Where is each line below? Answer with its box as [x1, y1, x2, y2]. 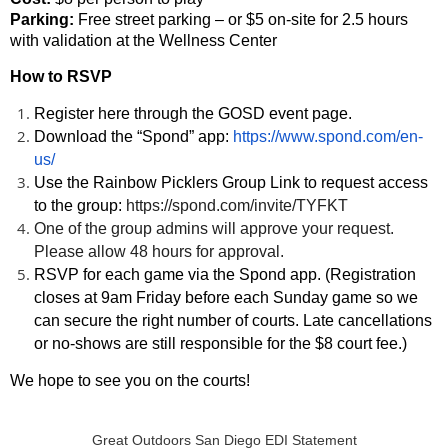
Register [34, 105, 94, 123]
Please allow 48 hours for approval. [34, 243, 284, 261]
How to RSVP [10, 68, 112, 86]
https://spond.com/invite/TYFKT [126, 197, 348, 215]
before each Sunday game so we [185, 289, 418, 307]
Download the [34, 128, 133, 146]
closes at [34, 289, 97, 307]
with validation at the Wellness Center [10, 32, 277, 50]
